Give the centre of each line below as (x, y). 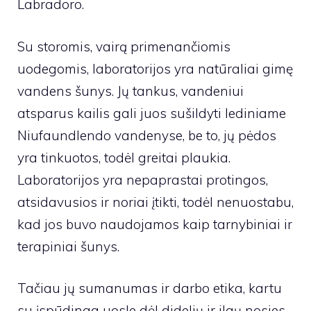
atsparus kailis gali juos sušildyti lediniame (152, 113)
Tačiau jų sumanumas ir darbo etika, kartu (150, 288)
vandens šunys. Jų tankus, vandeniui (131, 91)
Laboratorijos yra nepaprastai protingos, (143, 179)
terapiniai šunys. (68, 246)
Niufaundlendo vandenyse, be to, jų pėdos (147, 135)
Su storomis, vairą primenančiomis (124, 46)
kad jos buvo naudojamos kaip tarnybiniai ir (155, 224)
